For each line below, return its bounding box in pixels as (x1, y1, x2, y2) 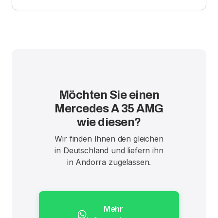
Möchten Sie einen (58, 88, 160, 101)
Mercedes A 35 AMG (54, 102, 163, 115)
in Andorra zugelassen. (67, 157, 151, 167)
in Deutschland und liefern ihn (54, 145, 163, 155)
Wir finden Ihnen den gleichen (54, 133, 163, 144)
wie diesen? (77, 115, 141, 128)
